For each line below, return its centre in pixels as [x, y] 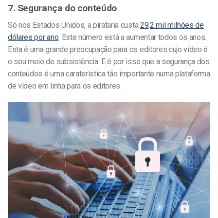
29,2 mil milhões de [172, 25]
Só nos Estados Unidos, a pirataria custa [74, 25]
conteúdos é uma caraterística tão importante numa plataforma [109, 74]
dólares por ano [33, 37]
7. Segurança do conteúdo [62, 8]
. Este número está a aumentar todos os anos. [133, 37]
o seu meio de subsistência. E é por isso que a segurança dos [109, 62]
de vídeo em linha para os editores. [65, 86]
